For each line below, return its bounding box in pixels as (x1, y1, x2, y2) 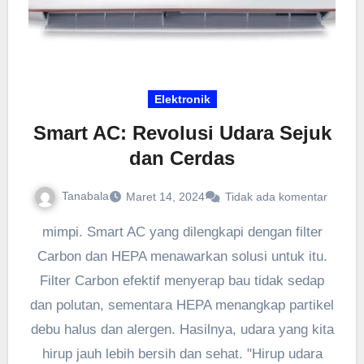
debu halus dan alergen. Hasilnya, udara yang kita (30, 321, 334, 337)
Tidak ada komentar (224, 190, 327, 204)
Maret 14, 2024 (125, 190, 205, 204)
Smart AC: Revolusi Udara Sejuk (32, 122, 331, 145)
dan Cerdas (129, 147, 235, 170)
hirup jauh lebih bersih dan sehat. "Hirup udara (41, 345, 323, 362)
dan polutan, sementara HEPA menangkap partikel (30, 297, 334, 313)
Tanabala (61, 189, 109, 203)
